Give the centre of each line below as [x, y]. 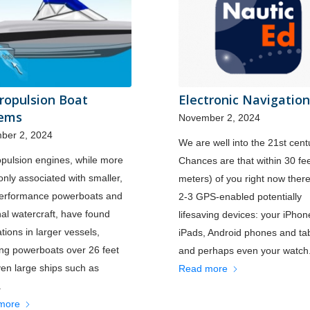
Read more [203, 269]
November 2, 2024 [219, 118]
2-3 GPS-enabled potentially [240, 197]
